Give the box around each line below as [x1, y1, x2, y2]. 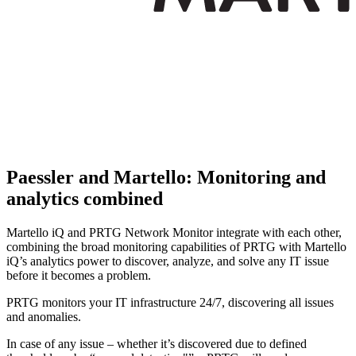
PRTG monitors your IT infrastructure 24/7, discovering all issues [6, 295, 334, 309]
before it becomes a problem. [6, 268, 151, 282]
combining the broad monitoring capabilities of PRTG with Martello [6, 239, 346, 253]
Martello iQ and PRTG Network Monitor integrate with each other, [6, 225, 342, 239]
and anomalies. [6, 309, 81, 323]
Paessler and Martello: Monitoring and [6, 166, 326, 188]
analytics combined [6, 188, 163, 209]
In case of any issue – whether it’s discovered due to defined [6, 336, 307, 350]
